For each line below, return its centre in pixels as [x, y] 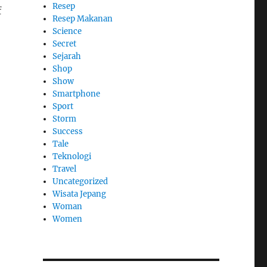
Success [68, 132]
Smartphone [77, 94]
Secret [65, 44]
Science [67, 32]
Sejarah [67, 57]
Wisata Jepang [80, 194]
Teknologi [72, 157]
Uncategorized [80, 182]
